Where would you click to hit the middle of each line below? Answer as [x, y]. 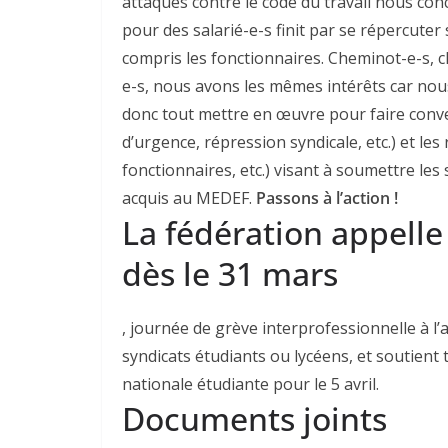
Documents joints [254, 418]
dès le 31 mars [230, 273]
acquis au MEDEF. [189, 197]
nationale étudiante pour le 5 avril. [250, 383]
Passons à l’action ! [327, 197]
